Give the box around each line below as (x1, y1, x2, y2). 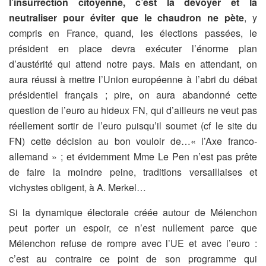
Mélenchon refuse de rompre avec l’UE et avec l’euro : (9, 236, 257, 250)
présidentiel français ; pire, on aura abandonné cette (9, 87, 257, 102)
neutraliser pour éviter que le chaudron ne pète (9, 10, 245, 24)
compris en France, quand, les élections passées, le (9, 26, 257, 40)
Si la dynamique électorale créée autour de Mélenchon (9, 205, 257, 219)
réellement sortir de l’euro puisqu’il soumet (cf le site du (9, 118, 257, 132)
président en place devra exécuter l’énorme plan (9, 41, 257, 55)
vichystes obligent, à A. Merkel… (9, 180, 146, 194)
